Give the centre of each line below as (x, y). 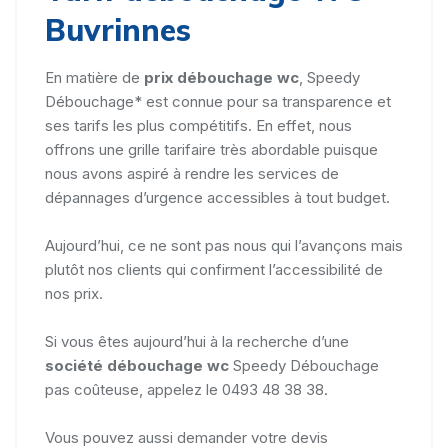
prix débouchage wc (221, 77)
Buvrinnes (118, 29)
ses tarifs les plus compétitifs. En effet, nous (198, 125)
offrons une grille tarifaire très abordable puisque (211, 149)
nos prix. (74, 293)
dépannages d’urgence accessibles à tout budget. (217, 197)
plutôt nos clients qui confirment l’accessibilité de (214, 269)
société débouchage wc (139, 365)
